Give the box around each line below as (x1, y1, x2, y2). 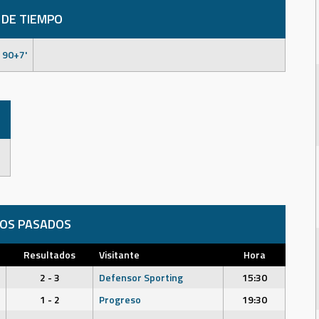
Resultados (23, 247, 75, 262)
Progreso (99, 292, 141, 307)
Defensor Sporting (99, 270, 183, 285)
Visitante (99, 247, 140, 262)
